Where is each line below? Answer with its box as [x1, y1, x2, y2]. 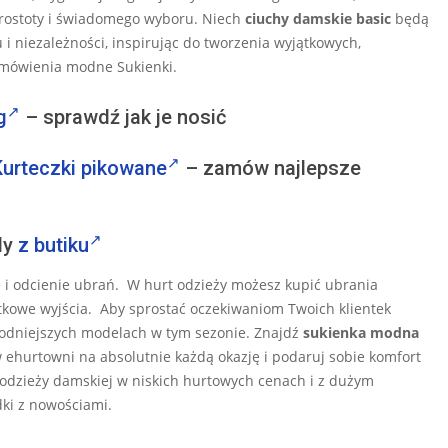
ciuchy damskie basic [245, 9, 391, 29]
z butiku [18, 233, 89, 258]
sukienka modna [303, 323, 419, 343]
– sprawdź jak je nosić [20, 105, 226, 130]
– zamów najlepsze [180, 156, 361, 181]
